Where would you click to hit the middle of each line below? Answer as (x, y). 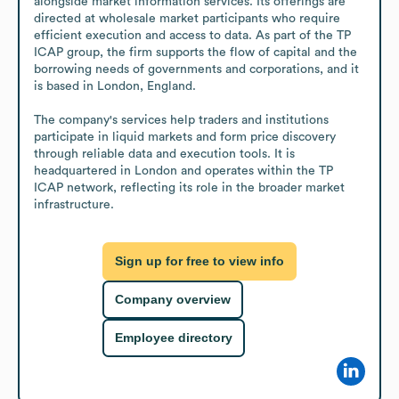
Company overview (173, 300)
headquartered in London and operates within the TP (183, 171)
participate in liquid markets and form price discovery (185, 137)
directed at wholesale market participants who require (187, 18)
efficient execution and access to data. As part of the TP (192, 35)
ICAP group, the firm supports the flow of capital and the (195, 52)
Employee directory (174, 338)
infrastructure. (74, 204)
